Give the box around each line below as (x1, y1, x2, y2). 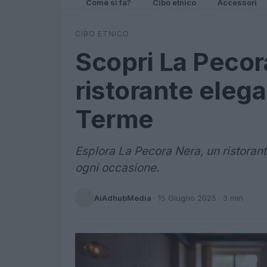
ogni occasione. (75, 161, 159, 175)
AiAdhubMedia (94, 193, 151, 203)
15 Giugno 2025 (158, 193, 216, 203)
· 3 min (216, 193, 243, 203)
